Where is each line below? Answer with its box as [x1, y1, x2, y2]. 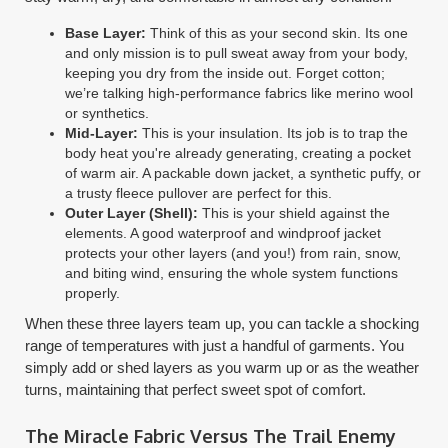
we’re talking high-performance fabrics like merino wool [65, 85, 414, 101]
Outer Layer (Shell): [65, 205, 199, 221]
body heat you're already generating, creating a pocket [65, 145, 412, 161]
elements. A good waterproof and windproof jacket [65, 225, 382, 241]
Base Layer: [65, 25, 147, 41]
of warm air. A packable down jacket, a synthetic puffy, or [65, 165, 422, 181]
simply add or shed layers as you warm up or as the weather [25, 359, 420, 376]
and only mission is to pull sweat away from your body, [65, 45, 409, 61]
